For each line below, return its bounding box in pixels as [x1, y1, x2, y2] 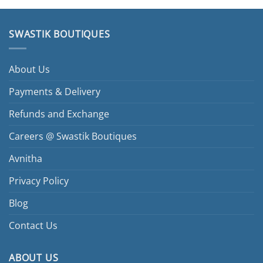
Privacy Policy [9, 174, 69, 188]
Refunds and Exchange [9, 107, 109, 121]
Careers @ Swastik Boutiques [9, 130, 137, 143]
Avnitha [9, 152, 42, 166]
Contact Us [9, 219, 58, 232]
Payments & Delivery [9, 85, 100, 99]
